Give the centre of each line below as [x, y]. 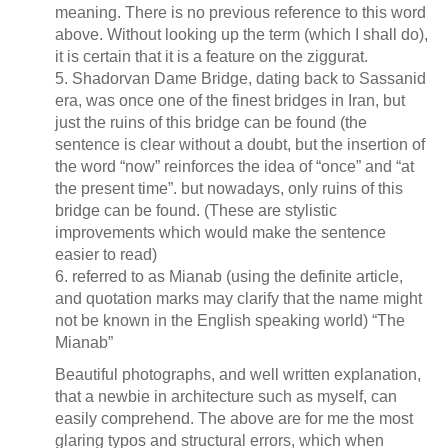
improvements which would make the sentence [220, 233]
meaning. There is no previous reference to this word [240, 13]
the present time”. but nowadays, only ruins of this [229, 189]
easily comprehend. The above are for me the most [234, 419]
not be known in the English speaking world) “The [230, 321]
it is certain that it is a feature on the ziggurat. [211, 57]
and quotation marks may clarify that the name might [238, 299]
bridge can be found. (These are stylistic [196, 211]
